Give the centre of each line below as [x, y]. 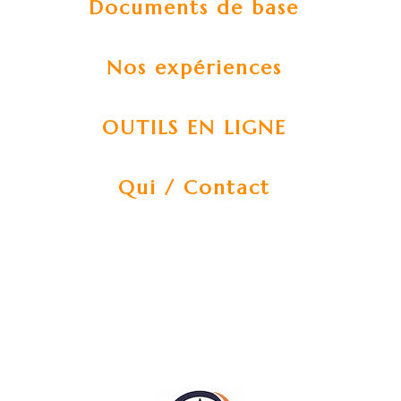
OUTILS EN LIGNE [194, 127]
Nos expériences [194, 67]
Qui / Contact [194, 187]
